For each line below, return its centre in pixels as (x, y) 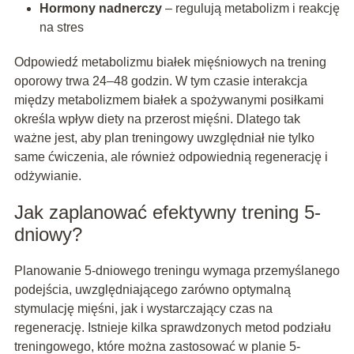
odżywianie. (47, 176)
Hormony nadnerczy (100, 9)
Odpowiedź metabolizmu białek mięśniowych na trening (170, 62)
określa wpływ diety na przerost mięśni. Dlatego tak (157, 119)
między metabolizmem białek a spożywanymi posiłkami (169, 100)
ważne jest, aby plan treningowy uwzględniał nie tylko (164, 138)
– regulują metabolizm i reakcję (250, 9)
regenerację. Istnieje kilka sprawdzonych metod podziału (172, 328)
